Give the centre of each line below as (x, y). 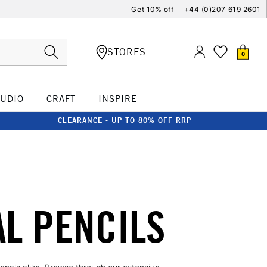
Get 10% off (153, 9)
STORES (127, 52)
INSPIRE (117, 99)
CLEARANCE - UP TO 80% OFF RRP (125, 120)
